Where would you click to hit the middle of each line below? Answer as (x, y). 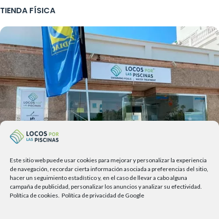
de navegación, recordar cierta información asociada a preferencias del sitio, (109, 169)
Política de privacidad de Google (103, 195)
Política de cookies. (35, 195)
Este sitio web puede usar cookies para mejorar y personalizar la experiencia (108, 160)
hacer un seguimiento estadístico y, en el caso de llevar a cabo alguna (99, 178)
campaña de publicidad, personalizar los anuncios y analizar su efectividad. (106, 186)
